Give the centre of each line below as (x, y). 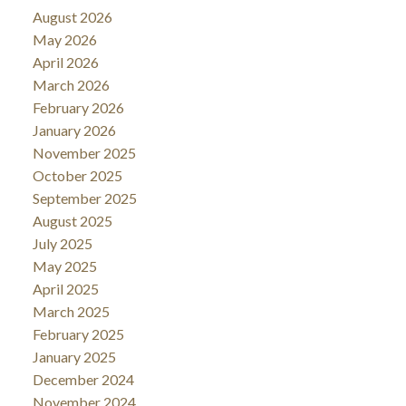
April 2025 (65, 288)
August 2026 (72, 16)
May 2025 (64, 266)
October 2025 (77, 175)
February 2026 (78, 107)
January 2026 (74, 130)
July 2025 (62, 243)
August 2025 (72, 220)
